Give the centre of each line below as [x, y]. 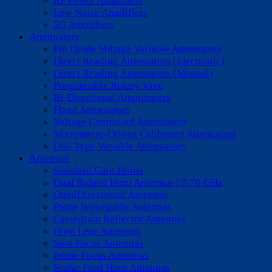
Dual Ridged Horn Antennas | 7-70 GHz [138, 183]
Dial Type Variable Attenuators [120, 146]
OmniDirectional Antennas [111, 195]
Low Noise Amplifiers [100, 13]
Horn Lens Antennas [97, 231]
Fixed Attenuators [92, 110]
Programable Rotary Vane [108, 86]
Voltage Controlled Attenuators [120, 122]
